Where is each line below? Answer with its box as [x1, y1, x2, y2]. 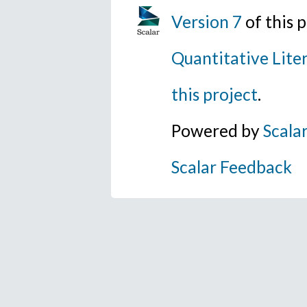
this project [171, 84, 258, 105]
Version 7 [171, 12, 243, 32]
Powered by [171, 121, 264, 141]
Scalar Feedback [171, 157, 293, 177]
